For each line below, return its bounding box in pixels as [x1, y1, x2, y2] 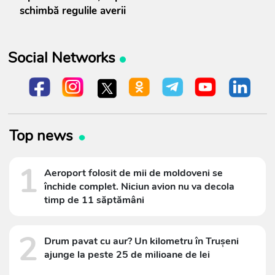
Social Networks [7, 47, 115, 68]
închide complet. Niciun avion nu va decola [44, 180, 234, 194]
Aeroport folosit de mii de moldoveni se [44, 166, 223, 180]
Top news [9, 126, 73, 146]
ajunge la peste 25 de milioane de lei [44, 248, 210, 262]
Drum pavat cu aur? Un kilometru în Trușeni [44, 234, 239, 249]
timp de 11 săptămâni [44, 193, 144, 207]
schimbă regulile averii [20, 3, 126, 18]
